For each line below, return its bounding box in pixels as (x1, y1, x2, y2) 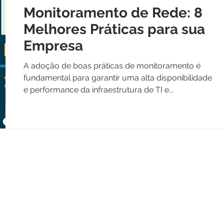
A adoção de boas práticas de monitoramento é (23, 60, 200, 70)
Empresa (23, 37, 83, 54)
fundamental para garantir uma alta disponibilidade (23, 72, 212, 82)
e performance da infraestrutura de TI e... (23, 84, 173, 94)
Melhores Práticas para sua (23, 20, 205, 37)
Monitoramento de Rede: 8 (23, 4, 202, 21)
